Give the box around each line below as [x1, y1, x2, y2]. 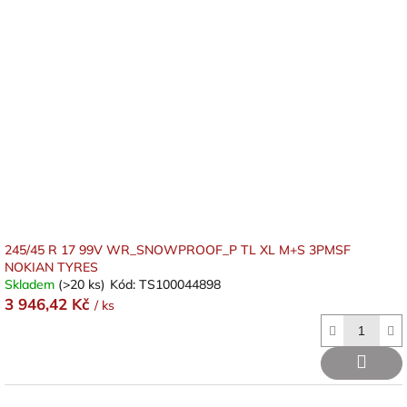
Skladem [5, 276, 58, 293]
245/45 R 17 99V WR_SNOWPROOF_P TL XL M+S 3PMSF [5, 242, 351, 258]
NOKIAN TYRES [5, 259, 98, 275]
